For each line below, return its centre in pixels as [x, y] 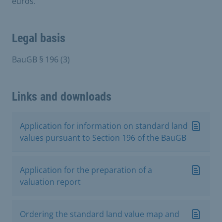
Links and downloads [62, 96]
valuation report [50, 182]
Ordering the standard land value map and [100, 214]
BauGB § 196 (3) [41, 59]
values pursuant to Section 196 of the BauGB [103, 138]
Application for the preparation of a [86, 170]
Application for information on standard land [104, 126]
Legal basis [39, 38]
